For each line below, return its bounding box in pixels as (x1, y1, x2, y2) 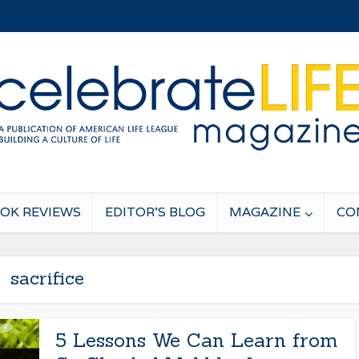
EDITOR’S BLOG (105, 204, 205, 220)
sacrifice (10, 267, 84, 289)
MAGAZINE (229, 204, 301, 220)
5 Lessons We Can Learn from (55, 328, 337, 353)
